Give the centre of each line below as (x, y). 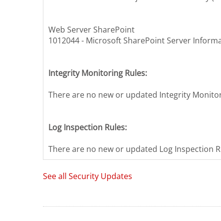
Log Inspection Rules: (88, 128)
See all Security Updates (88, 176)
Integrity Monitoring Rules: (98, 73)
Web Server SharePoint (92, 30)
